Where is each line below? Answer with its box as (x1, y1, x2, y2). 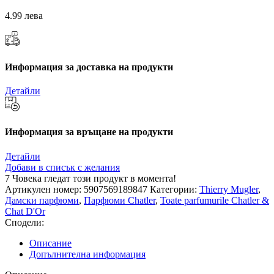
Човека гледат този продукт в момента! (12, 172, 176, 183)
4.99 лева (5, 10, 43, 21)
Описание (29, 237, 72, 248)
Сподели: (5, 217, 44, 228)
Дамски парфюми (5, 194, 79, 206)
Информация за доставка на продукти (5, 61, 173, 72)
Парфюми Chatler (84, 194, 155, 206)
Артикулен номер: (5, 183, 84, 194)
